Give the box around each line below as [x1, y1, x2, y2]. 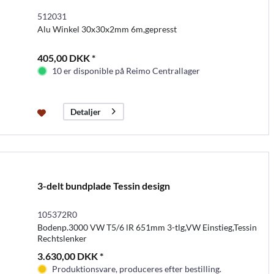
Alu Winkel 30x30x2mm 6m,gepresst [37, 23, 177, 34]
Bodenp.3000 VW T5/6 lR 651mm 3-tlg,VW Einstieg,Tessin [37, 221, 257, 232]
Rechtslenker [37, 232, 87, 243]
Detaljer [70, 106, 101, 117]
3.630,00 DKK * [37, 250, 103, 262]
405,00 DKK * [37, 51, 95, 64]
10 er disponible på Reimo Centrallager [51, 65, 200, 76]
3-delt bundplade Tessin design [37, 179, 170, 191]
